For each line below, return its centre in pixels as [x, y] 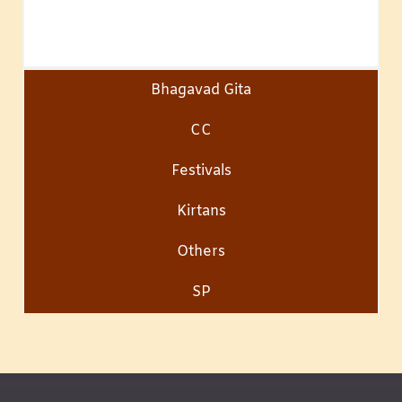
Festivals [201, 170]
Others [201, 251]
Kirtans [201, 211]
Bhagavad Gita [201, 90]
